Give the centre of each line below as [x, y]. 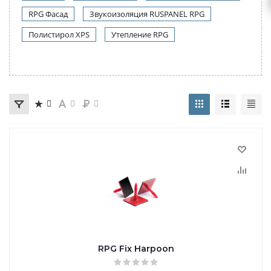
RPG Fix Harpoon [136, 248]
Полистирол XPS [59, 34]
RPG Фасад [48, 14]
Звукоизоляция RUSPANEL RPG [147, 14]
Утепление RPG [140, 34]
